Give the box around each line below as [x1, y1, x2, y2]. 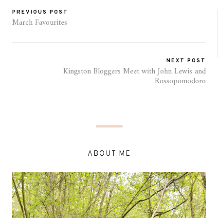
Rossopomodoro [155, 74, 206, 89]
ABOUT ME [87, 149, 131, 159]
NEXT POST [166, 57, 206, 65]
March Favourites [12, 16, 67, 30]
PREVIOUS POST [12, 9, 68, 16]
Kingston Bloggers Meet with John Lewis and [63, 65, 206, 79]
